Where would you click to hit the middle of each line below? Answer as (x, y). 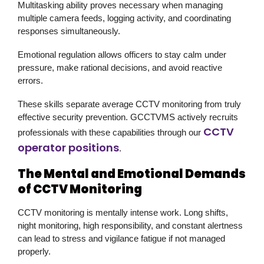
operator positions (68, 147)
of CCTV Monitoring (80, 189)
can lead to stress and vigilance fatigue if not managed (121, 238)
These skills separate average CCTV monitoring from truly (129, 104)
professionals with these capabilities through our (110, 132)
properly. (34, 251)
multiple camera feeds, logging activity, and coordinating (124, 18)
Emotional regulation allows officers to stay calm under (122, 54)
